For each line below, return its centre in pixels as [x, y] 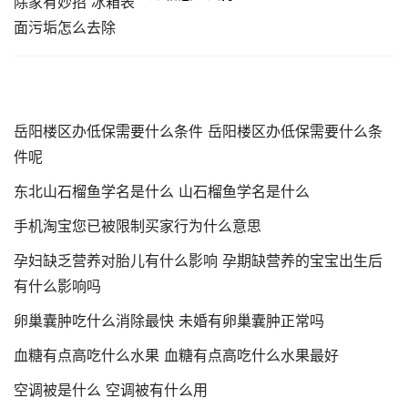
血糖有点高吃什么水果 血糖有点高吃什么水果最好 [176, 356]
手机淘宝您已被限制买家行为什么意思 [138, 226]
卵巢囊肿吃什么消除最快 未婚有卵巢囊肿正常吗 [169, 321]
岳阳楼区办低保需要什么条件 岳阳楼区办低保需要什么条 [198, 132]
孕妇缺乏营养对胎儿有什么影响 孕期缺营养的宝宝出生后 [198, 261]
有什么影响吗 [57, 286]
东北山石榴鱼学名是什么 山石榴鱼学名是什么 [162, 192]
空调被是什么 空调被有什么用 [111, 390]
